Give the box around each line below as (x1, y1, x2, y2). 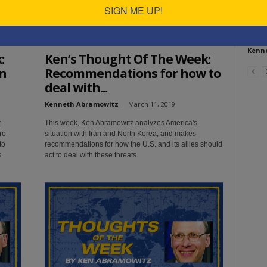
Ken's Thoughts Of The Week (47, 36, 136, 45)
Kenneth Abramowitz (44, 99, 119, 108)
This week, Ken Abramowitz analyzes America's (44, 118, 197, 127)
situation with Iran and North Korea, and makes (44, 129, 196, 138)
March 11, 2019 (128, 99, 175, 108)
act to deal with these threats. (44, 150, 138, 159)
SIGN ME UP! (104, 4, 163, 17)
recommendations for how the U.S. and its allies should (44, 139, 222, 148)
